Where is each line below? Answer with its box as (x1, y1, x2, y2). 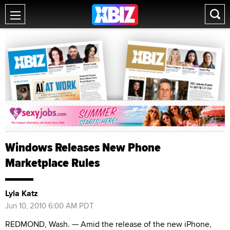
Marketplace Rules (5, 153, 100, 172)
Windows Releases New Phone (5, 138, 161, 157)
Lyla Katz (5, 187, 38, 199)
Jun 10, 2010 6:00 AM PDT (5, 200, 94, 211)
